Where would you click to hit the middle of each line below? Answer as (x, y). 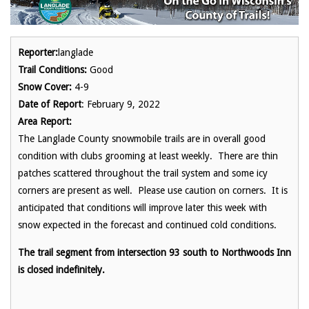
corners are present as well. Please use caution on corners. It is (153, 190)
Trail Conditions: (52, 69)
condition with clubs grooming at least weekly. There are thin (148, 156)
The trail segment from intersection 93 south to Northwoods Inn (154, 252)
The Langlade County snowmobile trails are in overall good (142, 138)
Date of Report (50, 104)
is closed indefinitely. (63, 269)
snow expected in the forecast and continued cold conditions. (149, 225)
